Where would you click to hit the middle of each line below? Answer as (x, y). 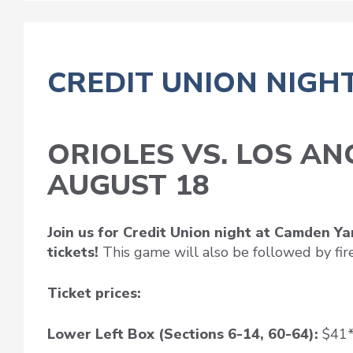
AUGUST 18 (128, 185)
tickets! (75, 253)
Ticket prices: (94, 294)
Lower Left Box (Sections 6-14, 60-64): (185, 334)
